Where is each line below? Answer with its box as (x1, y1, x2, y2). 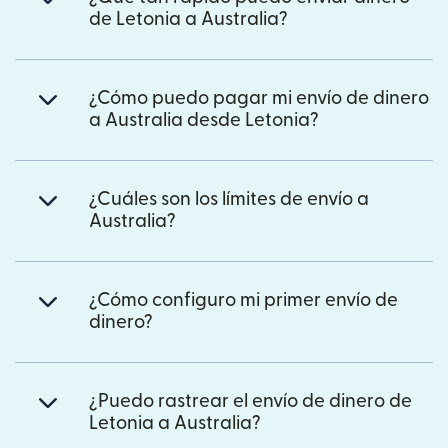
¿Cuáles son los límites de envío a (89, 189, 369, 209)
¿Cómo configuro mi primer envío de (89, 290, 398, 310)
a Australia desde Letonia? (89, 110, 319, 130)
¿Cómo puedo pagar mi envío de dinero (89, 88, 429, 108)
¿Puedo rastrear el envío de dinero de (89, 391, 412, 411)
